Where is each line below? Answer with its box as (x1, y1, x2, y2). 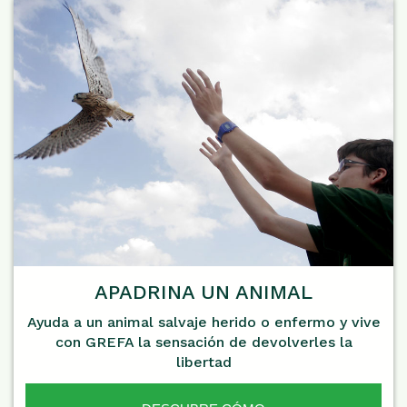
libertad (175, 352, 232, 371)
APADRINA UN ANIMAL (94, 280, 313, 303)
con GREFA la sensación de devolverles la (55, 333, 352, 351)
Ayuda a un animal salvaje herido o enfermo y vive (26, 313, 381, 331)
